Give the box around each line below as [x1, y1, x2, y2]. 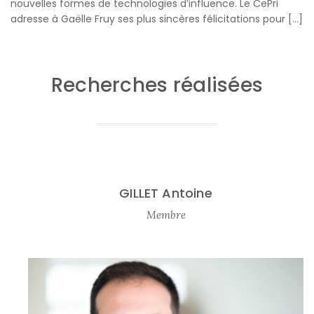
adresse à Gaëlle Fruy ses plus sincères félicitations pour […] [11, 11, 303, 26]
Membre [146, 207, 186, 221]
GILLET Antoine [119, 184, 212, 202]
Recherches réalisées [50, 71, 264, 99]
